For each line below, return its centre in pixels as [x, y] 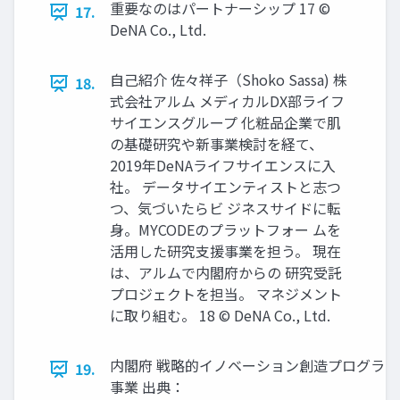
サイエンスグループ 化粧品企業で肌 [225, 123]
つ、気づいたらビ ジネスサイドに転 [225, 208]
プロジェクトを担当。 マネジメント [226, 294]
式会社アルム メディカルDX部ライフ [227, 101]
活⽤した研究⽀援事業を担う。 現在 [225, 251]
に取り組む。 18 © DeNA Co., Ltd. [220, 316]
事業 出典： [147, 387]
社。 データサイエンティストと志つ [225, 187]
